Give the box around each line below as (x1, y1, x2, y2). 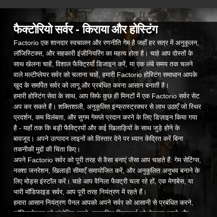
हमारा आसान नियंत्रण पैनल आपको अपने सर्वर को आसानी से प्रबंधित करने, (14, 198, 193, 206)
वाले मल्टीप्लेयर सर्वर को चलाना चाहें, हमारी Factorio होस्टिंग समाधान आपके (14, 70, 197, 78)
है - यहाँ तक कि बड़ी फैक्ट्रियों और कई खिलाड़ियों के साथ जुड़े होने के (14, 124, 180, 132)
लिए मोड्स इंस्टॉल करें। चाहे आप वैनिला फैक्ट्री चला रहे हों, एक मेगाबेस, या (14, 177, 193, 185)
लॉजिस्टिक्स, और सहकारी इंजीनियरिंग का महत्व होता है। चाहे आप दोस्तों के (14, 49, 193, 57)
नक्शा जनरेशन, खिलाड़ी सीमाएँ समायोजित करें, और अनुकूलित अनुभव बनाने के (14, 166, 200, 174)
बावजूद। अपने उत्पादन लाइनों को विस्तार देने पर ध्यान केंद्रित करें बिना (14, 134, 183, 142)
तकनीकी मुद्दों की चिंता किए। (14, 145, 80, 153)
